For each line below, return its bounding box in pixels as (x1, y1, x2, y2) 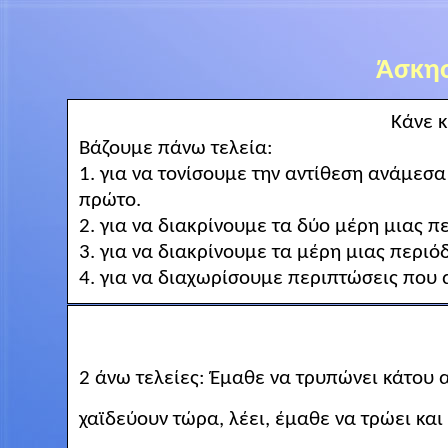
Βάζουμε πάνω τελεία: (78, 138, 273, 160)
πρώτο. (78, 190, 141, 212)
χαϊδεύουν (78, 408, 168, 430)
